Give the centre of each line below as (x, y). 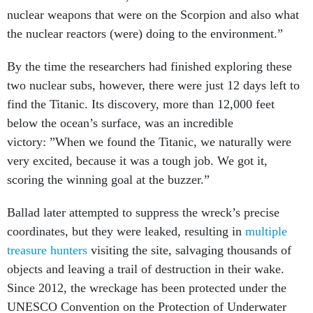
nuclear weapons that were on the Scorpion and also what (153, 15)
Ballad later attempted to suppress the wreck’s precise (143, 212)
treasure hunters (47, 250)
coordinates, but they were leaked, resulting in (126, 231)
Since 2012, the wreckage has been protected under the (147, 288)
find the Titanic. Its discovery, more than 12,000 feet (141, 104)
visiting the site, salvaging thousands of (189, 250)
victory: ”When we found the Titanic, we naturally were (149, 142)
